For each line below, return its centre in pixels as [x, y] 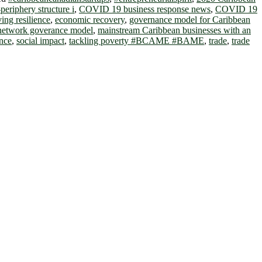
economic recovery [90, 19]
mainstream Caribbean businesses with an [174, 30]
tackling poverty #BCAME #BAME [137, 40]
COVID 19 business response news [145, 9]
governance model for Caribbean [190, 19]
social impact [40, 40]
